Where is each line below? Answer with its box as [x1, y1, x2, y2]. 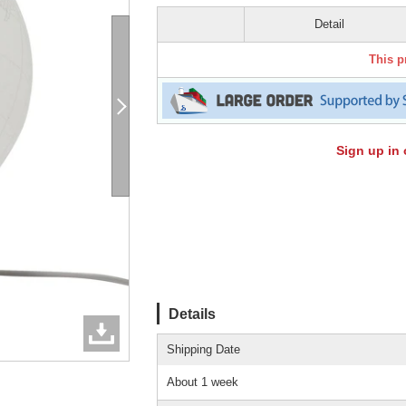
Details [169, 304, 216, 322]
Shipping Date [167, 342, 240, 356]
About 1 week [167, 374, 238, 389]
